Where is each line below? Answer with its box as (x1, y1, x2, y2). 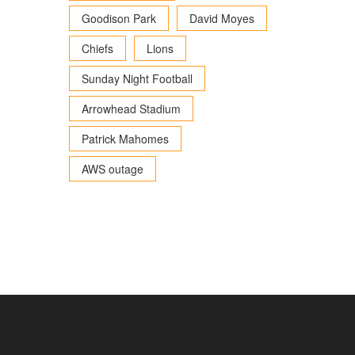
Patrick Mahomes (81, 131, 169, 147)
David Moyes (189, 10, 254, 26)
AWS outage (81, 161, 143, 177)
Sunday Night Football (81, 71, 193, 86)
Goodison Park (81, 10, 156, 26)
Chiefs (81, 40, 113, 56)
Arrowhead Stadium (81, 101, 181, 116)
